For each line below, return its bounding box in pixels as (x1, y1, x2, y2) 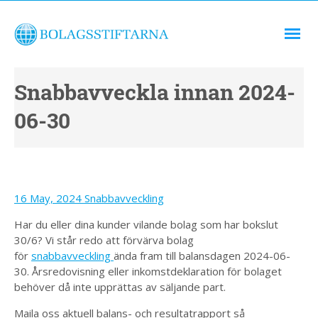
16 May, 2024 (14, 191, 84, 205)
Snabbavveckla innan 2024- (14, 78, 295, 106)
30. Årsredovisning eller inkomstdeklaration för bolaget (14, 264, 282, 278)
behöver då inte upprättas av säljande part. (14, 280, 226, 294)
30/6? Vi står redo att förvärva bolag (14, 233, 194, 247)
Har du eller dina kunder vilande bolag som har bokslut (14, 217, 278, 231)
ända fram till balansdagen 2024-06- (114, 248, 290, 263)
